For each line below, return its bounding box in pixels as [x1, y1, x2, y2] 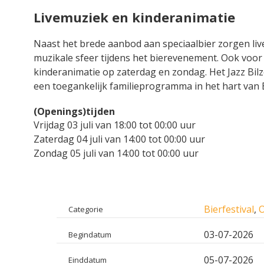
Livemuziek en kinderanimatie [34, 8, 235, 26]
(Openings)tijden [34, 104, 115, 118]
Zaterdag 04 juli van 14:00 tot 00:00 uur [34, 132, 205, 146]
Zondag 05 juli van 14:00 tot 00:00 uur [34, 146, 199, 160]
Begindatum [68, 229, 111, 240]
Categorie [68, 203, 103, 214]
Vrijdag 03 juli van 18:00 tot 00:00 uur [34, 118, 196, 131]
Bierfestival [203, 202, 254, 216]
